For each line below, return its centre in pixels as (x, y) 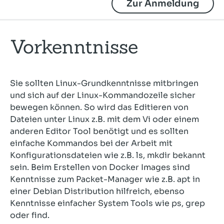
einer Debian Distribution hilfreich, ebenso (97, 191)
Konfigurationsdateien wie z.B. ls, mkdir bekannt (108, 155)
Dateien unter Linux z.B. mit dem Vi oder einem (104, 119)
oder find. (30, 215)
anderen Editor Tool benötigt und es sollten (99, 131)
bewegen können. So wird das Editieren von (99, 107)
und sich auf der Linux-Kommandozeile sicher (103, 95)
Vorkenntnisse (74, 46)
